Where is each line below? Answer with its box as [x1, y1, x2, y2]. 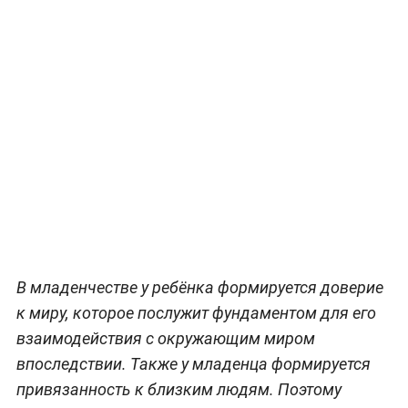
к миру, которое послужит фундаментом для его [15, 302, 376, 322]
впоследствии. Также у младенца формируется [15, 353, 371, 373]
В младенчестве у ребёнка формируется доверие [15, 277, 383, 297]
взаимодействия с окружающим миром [15, 328, 315, 348]
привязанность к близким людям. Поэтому [15, 379, 342, 399]
